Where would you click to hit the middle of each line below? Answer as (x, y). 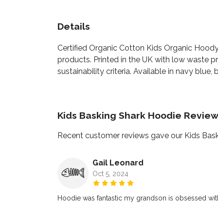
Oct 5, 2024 (110, 174)
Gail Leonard (118, 163)
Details (74, 26)
